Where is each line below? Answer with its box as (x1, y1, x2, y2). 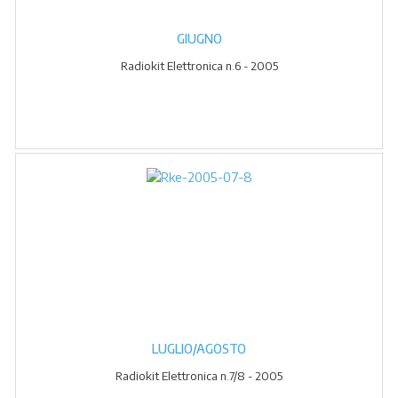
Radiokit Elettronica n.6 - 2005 (120, 59, 278, 73)
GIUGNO (176, 31, 222, 46)
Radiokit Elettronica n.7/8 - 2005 (115, 369, 283, 383)
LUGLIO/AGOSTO (152, 341, 246, 356)
